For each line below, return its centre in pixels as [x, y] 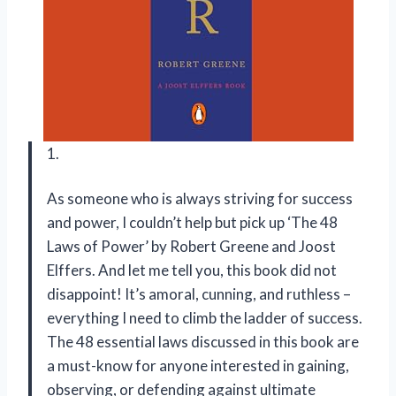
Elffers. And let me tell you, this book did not [192, 270]
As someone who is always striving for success [200, 199]
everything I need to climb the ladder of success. [205, 318]
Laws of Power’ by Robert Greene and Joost [191, 247]
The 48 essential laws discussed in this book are [203, 342]
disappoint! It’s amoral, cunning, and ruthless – [199, 294]
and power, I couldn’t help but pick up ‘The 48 [192, 223]
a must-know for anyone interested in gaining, [198, 366]
